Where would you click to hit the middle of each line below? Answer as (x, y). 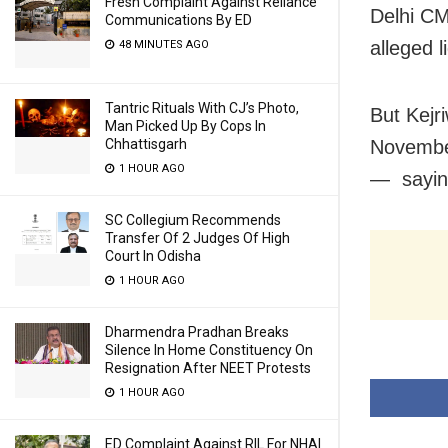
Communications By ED (178, 20)
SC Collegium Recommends (193, 220)
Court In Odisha (153, 256)
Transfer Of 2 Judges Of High (197, 238)
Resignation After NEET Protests (208, 368)
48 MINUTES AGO (162, 44)
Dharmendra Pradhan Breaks (197, 332)
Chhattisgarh (146, 144)
